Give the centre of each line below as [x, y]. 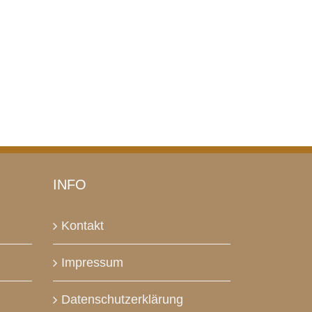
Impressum [92, 263]
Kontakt [83, 226]
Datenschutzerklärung [122, 299]
